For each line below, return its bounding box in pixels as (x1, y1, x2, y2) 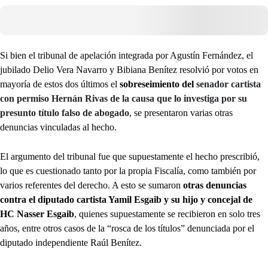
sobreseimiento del (120, 79, 196, 90)
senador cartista (196, 79, 261, 90)
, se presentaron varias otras (129, 108, 233, 118)
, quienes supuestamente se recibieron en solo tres (74, 209, 260, 220)
